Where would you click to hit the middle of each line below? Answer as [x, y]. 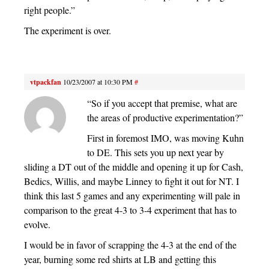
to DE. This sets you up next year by [156, 153]
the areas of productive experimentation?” [165, 118]
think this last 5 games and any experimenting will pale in [132, 196]
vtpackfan [46, 82]
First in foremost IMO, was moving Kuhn [165, 138]
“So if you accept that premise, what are [162, 103]
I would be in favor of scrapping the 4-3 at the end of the [130, 245]
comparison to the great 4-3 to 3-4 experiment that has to [130, 210]
